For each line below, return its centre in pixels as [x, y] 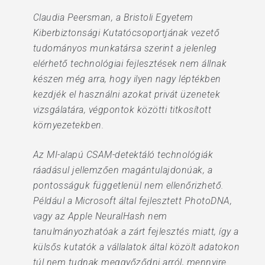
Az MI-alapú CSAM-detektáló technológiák [123, 155]
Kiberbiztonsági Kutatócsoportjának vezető [126, 33]
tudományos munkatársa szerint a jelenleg [125, 48]
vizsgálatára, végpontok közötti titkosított [122, 110]
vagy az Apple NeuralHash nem [100, 216]
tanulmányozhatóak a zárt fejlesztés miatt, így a [136, 232]
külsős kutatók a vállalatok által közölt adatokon [136, 247]
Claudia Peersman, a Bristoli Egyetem [113, 17]
